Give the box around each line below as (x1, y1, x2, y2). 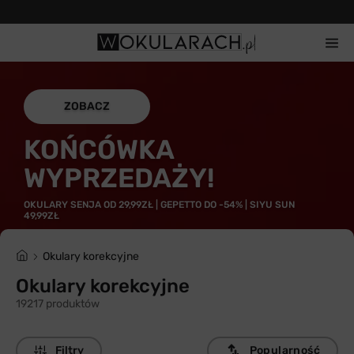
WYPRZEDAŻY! (24, 162, 214, 194)
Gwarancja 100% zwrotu (122, 6, 232, 17)
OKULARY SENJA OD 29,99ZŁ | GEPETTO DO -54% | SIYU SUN (24, 199, 295, 210)
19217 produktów (16, 297, 100, 311)
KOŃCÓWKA (24, 134, 174, 166)
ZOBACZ (64, 100, 110, 113)
